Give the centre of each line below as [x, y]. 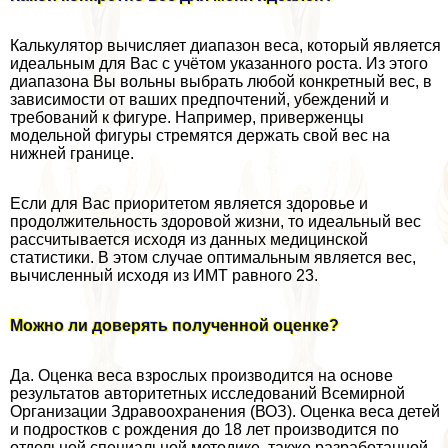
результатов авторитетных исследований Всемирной [207, 394]
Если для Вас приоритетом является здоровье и [189, 204]
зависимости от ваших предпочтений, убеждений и [199, 100]
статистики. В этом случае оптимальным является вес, [213, 258]
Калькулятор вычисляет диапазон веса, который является [225, 46]
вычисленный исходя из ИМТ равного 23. [164, 276]
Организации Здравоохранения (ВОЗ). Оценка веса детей [225, 412]
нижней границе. [72, 154]
